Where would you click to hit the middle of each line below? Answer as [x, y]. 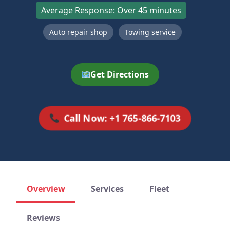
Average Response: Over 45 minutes [111, 10]
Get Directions [120, 74]
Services [107, 189]
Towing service [150, 32]
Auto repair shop [78, 32]
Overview [46, 189]
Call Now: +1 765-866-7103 [122, 118]
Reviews [43, 218]
